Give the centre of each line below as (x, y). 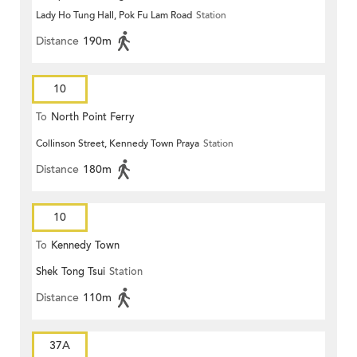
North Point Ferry (93, 118)
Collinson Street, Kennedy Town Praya (118, 144)
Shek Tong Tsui (71, 272)
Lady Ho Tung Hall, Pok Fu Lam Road (114, 16)
